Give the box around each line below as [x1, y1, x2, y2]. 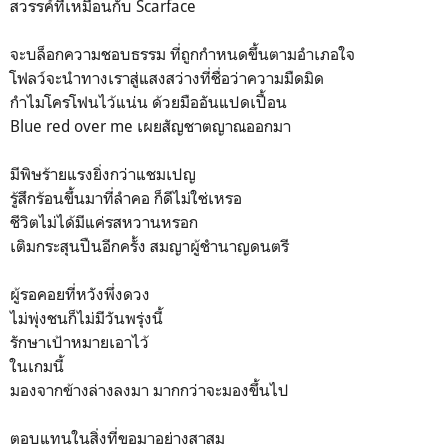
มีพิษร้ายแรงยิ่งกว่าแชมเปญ [10, 163, 196, 184]
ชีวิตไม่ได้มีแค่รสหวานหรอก [10, 211, 198, 232]
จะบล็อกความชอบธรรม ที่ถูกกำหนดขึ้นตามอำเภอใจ [10, 43, 355, 64]
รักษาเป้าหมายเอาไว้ [10, 331, 149, 352]
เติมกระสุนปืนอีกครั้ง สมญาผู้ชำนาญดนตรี [10, 235, 289, 256]
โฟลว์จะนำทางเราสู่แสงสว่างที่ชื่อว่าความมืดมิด [10, 67, 324, 88]
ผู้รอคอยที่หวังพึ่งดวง [10, 283, 150, 304]
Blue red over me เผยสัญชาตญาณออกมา [10, 115, 291, 136]
